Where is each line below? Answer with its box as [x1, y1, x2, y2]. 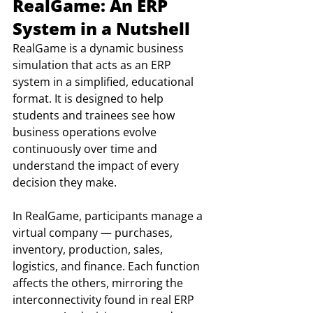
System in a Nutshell [13, 17, 190, 41]
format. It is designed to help [13, 91, 166, 107]
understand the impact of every [13, 158, 182, 174]
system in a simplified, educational [13, 74, 196, 90]
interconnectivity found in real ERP [13, 292, 197, 308]
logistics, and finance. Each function [13, 259, 203, 275]
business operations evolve [13, 124, 159, 140]
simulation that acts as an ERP [13, 57, 174, 73]
